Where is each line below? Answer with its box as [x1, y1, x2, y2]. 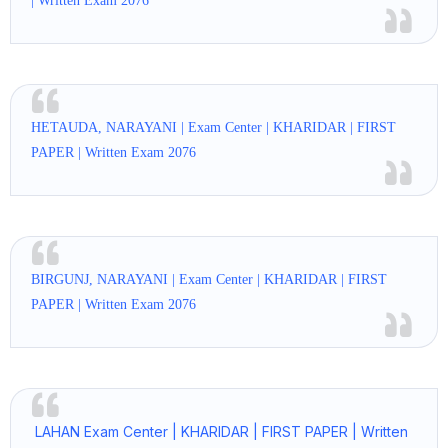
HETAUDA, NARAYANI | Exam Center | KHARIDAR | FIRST [31, 120, 396, 135]
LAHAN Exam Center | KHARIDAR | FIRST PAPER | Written [35, 423, 408, 440]
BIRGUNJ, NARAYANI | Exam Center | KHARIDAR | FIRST [31, 272, 387, 287]
